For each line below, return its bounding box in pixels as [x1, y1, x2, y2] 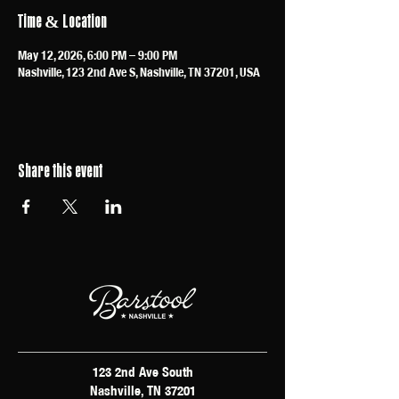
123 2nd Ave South [92, 363, 193, 380]
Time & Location [18, 10, 107, 32]
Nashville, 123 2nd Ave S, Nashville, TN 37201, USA [18, 64, 260, 80]
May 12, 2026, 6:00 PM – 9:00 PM [18, 47, 177, 63]
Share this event [18, 159, 102, 182]
